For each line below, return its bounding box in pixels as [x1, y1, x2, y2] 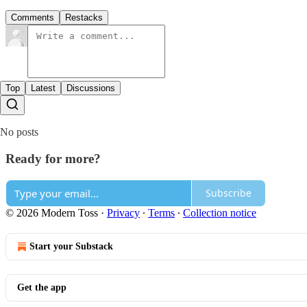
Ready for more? [5, 151, 101, 167]
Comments [11, 12, 54, 23]
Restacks [65, 12, 103, 23]
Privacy [107, 206, 140, 219]
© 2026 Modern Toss [5, 206, 98, 219]
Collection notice [183, 206, 256, 219]
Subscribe [206, 186, 251, 200]
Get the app [17, 282, 66, 293]
